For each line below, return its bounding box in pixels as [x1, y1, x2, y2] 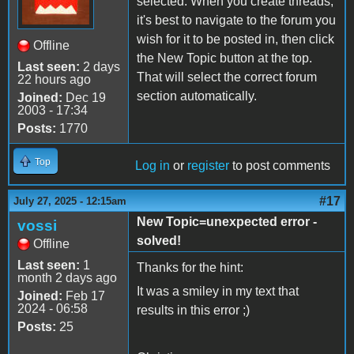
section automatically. [137, 89, 257, 104]
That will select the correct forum [137, 70, 317, 85]
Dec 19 [62, 91, 106, 105]
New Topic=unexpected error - [137, 215, 317, 229]
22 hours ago [17, 73, 91, 87]
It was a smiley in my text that [137, 284, 299, 299]
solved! [137, 234, 181, 248]
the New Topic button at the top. [137, 51, 312, 66]
